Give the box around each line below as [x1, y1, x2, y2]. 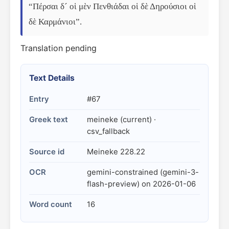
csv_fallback [87, 127, 130, 136]
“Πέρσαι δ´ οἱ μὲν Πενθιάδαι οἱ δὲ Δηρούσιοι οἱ [29, 2, 196, 11]
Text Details [29, 73, 75, 83]
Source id [29, 147, 64, 156]
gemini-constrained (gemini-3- [87, 168, 199, 177]
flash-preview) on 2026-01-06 [87, 179, 196, 189]
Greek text [29, 115, 68, 124]
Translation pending [20, 43, 97, 53]
